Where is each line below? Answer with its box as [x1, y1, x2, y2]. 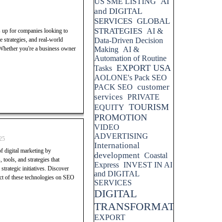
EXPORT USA [116, 63, 171, 73]
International [94, 141, 140, 150]
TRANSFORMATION [94, 200, 194, 213]
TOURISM [129, 102, 169, 112]
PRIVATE [127, 93, 160, 101]
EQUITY [94, 103, 124, 111]
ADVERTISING [94, 132, 148, 140]
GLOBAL [137, 16, 169, 26]
